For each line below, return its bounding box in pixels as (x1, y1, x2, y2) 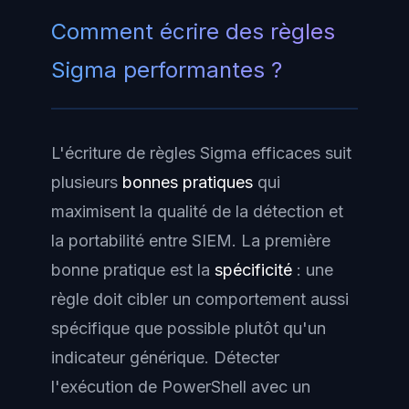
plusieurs (51, 172, 122, 192)
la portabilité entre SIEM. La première (51, 230, 330, 250)
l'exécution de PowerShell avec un (51, 376, 310, 396)
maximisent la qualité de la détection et (51, 201, 343, 221)
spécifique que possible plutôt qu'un (51, 318, 326, 338)
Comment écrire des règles (51, 17, 335, 45)
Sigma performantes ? (51, 56, 282, 83)
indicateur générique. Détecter (51, 347, 279, 367)
